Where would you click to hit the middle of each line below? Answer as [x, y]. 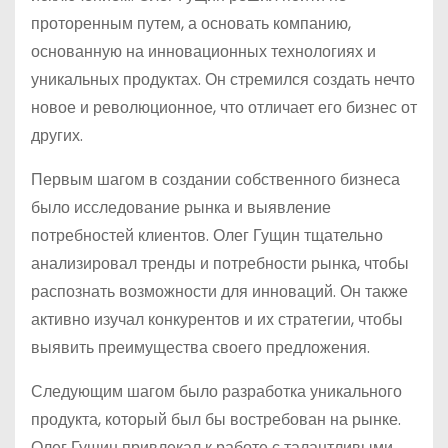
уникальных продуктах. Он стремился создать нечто [223, 79]
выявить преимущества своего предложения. [200, 347]
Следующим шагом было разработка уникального [216, 391]
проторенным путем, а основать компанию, [191, 23]
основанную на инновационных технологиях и [203, 51]
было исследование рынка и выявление [181, 207]
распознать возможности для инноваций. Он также [219, 291]
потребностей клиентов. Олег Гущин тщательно [207, 235]
